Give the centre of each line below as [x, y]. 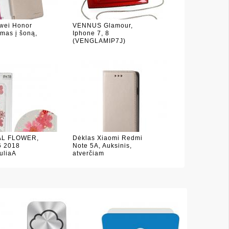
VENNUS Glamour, [102, 26]
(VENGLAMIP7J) [99, 41]
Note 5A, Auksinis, [102, 146]
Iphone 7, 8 [91, 33]
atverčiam [88, 153]
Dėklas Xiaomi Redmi [107, 138]
